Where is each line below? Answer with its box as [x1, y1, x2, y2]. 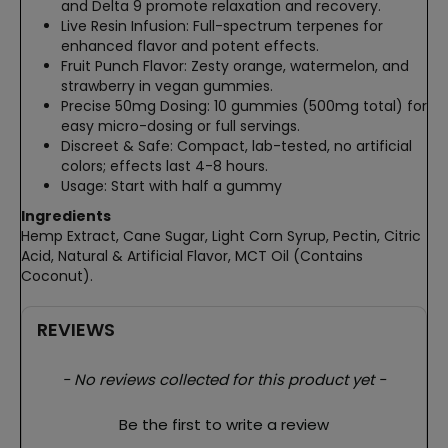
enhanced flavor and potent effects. [61, 35, 319, 56]
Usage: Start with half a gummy [61, 175, 282, 196]
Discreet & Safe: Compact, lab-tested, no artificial [61, 135, 412, 156]
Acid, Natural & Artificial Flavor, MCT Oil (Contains [21, 245, 363, 266]
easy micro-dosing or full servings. [61, 115, 300, 136]
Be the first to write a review [119, 413, 329, 435]
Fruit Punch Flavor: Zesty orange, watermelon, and [61, 55, 409, 76]
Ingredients [21, 205, 111, 226]
